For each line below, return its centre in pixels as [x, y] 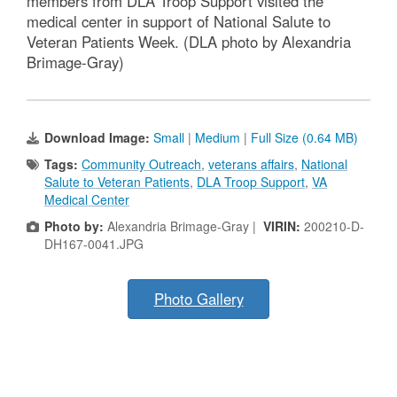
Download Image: [99, 138]
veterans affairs [251, 164]
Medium [218, 138]
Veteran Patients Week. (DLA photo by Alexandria [189, 42]
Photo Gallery [198, 299]
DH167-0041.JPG [94, 244]
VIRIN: [284, 226]
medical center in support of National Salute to [179, 22]
